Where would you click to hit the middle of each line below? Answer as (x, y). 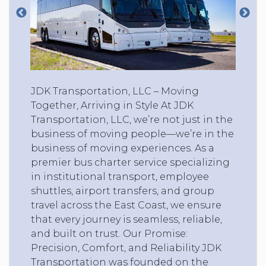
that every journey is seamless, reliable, (126, 219)
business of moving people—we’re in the (132, 134)
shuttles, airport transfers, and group (123, 191)
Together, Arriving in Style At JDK (112, 105)
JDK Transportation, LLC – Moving (115, 91)
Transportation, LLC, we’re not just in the (132, 119)
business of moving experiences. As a (123, 148)
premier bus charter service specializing (130, 162)
